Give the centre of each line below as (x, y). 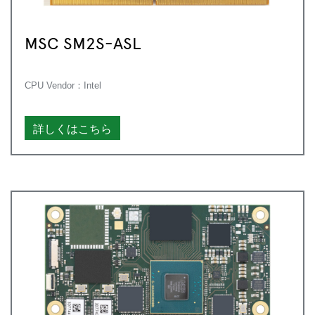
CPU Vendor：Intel (63, 85)
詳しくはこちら (72, 128)
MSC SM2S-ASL (83, 42)
